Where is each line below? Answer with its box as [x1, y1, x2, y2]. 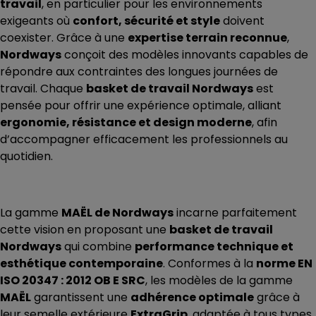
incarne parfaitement [174, 205, 297, 221]
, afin [252, 114, 277, 131]
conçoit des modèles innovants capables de [61, 47, 308, 63]
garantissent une [31, 289, 130, 306]
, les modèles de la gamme [145, 272, 293, 289]
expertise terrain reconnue [128, 30, 287, 47]
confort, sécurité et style [73, 13, 220, 30]
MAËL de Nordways [61, 205, 174, 221]
